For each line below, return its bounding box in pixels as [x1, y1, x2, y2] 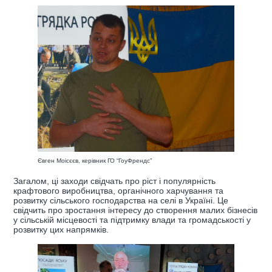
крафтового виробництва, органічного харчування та [13, 185, 223, 195]
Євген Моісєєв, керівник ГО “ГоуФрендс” [38, 157, 152, 164]
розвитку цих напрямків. [13, 224, 109, 234]
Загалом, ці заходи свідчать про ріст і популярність [13, 175, 216, 186]
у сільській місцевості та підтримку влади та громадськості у [13, 214, 251, 225]
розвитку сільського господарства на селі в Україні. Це [13, 195, 228, 205]
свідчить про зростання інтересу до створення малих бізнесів [13, 205, 257, 215]
